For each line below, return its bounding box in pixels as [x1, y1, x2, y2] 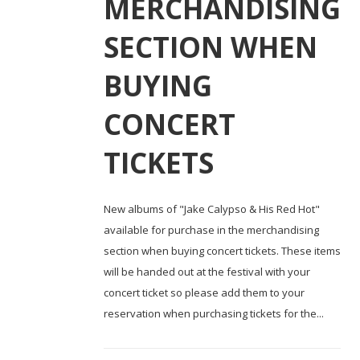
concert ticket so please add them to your [104, 284, 305, 300]
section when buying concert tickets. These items [104, 243, 341, 258]
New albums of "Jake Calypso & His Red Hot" [104, 201, 320, 216]
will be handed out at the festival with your [104, 264, 310, 279]
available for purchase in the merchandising [104, 222, 319, 237]
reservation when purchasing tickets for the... [104, 305, 324, 321]
